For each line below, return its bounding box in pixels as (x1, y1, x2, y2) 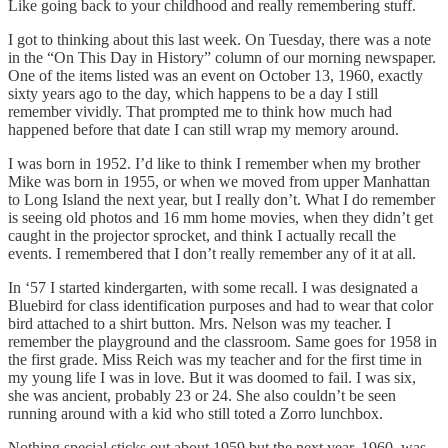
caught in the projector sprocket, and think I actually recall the (8, 226, 396, 244)
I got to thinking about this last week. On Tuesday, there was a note (8, 30, 431, 48)
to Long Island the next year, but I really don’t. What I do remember (8, 190, 435, 208)
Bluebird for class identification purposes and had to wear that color (8, 296, 433, 314)
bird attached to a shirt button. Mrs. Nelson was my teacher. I (8, 314, 391, 332)
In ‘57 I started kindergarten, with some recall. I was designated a (8, 278, 418, 296)
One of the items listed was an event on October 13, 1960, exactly (8, 66, 423, 84)
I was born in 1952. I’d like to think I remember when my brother (8, 154, 420, 172)
